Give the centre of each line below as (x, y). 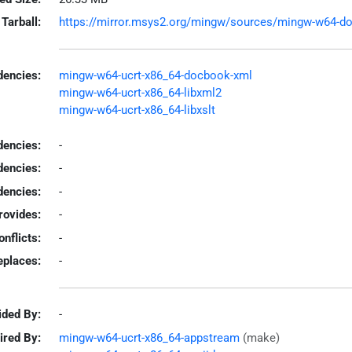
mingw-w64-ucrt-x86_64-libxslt (137, 110)
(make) (261, 337)
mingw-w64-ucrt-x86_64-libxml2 (140, 93)
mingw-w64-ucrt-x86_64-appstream (149, 337)
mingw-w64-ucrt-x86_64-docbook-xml (155, 75)
